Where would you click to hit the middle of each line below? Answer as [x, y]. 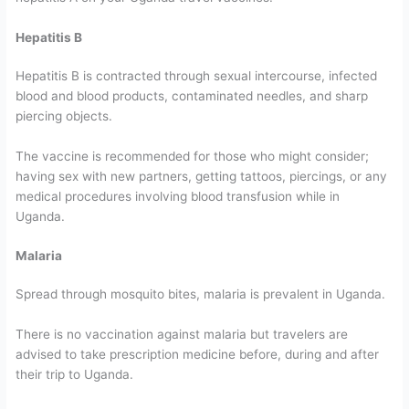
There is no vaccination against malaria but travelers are [182, 335]
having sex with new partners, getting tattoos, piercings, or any [202, 176]
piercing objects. [64, 115]
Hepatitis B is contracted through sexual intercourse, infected [197, 75]
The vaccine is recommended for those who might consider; [193, 156]
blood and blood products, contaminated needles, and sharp [192, 95]
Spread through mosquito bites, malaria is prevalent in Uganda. [201, 294]
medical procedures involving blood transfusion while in [178, 196]
